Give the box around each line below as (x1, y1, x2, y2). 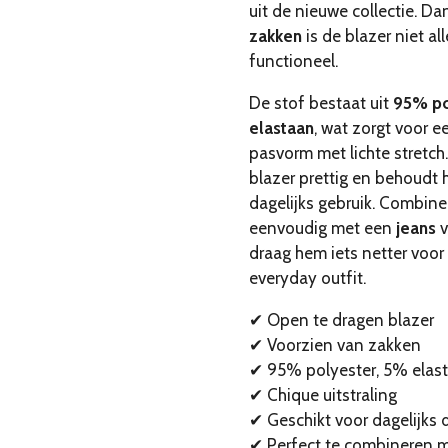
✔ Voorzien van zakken (249, 335, 421, 356)
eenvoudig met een (249, 218, 396, 239)
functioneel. (249, 51, 338, 72)
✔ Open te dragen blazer (249, 310, 434, 331)
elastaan (249, 118, 314, 139)
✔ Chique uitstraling (249, 385, 397, 406)
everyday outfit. (249, 268, 366, 289)
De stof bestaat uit (249, 93, 393, 114)
